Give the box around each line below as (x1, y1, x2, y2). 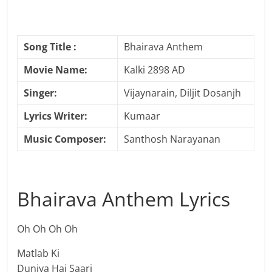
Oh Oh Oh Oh (17, 222, 78, 236)
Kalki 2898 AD (124, 63, 186, 77)
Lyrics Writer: (24, 109, 88, 123)
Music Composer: (24, 132, 107, 146)
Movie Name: (24, 63, 88, 77)
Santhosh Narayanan (124, 132, 221, 146)
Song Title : (24, 40, 77, 54)
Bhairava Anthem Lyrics (17, 186, 231, 212)
